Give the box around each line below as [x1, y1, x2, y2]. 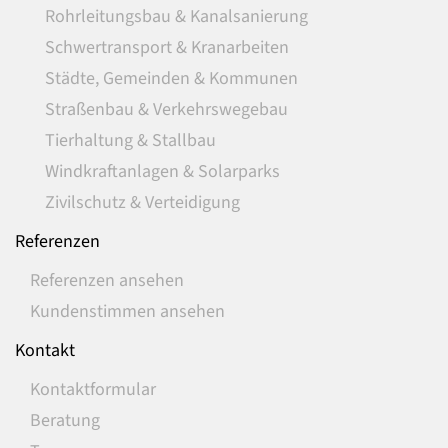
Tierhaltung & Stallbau [45, 128, 216, 153]
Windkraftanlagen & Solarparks [45, 159, 280, 184]
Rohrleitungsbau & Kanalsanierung [45, 4, 308, 29]
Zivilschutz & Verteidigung [45, 190, 240, 215]
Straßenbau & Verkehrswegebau [45, 97, 288, 122]
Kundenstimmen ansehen [30, 299, 225, 324]
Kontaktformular [30, 377, 156, 402]
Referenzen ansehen [30, 268, 184, 293]
